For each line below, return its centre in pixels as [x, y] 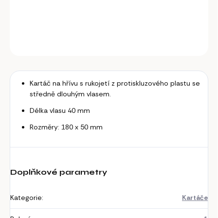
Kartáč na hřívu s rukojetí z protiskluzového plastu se [115, 83]
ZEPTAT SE [181, 44]
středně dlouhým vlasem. [70, 94]
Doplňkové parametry [59, 172]
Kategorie [26, 198]
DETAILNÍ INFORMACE [41, 20]
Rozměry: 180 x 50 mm [66, 127]
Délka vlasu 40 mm [60, 111]
